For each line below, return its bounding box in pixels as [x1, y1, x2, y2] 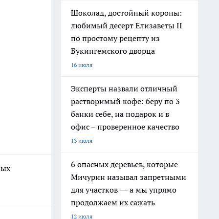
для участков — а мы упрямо [71, 185, 176, 195]
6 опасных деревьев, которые [71, 159, 178, 169]
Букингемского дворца [71, 46, 155, 56]
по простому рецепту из [71, 33, 160, 43]
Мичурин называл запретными [71, 172, 186, 182]
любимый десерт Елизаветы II [71, 21, 182, 30]
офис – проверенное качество [71, 122, 179, 131]
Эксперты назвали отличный [71, 84, 177, 93]
